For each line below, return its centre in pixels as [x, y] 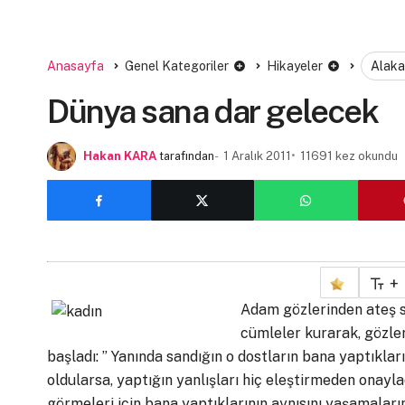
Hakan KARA [120, 155]
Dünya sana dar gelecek [213, 111]
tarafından [187, 155]
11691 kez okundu [349, 155]
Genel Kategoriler [177, 66]
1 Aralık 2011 [257, 155]
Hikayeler [295, 66]
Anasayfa [75, 66]
